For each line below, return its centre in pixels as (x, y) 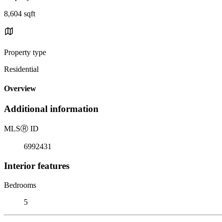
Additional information (51, 109)
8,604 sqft (20, 13)
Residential (21, 69)
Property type (25, 52)
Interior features (37, 166)
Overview (20, 89)
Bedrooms (20, 185)
